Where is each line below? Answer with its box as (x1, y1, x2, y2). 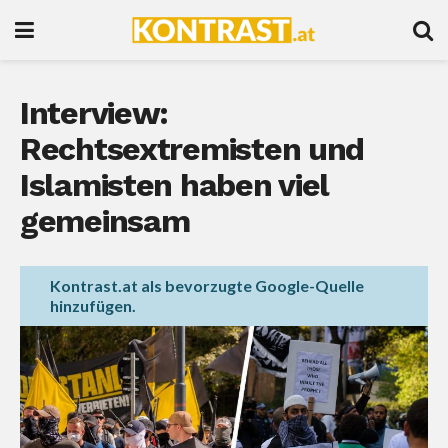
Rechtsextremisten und (20, 129, 365, 168)
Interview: (20, 93, 169, 132)
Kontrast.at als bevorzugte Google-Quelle (50, 276, 364, 296)
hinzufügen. (50, 296, 136, 316)
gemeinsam (20, 201, 190, 240)
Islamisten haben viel (20, 165, 330, 204)
